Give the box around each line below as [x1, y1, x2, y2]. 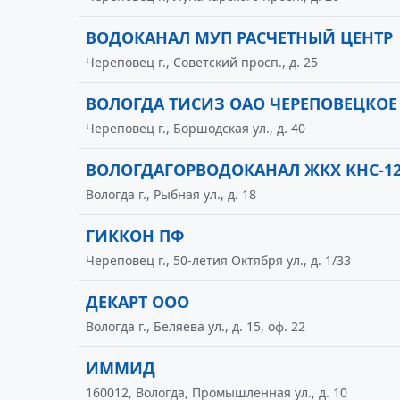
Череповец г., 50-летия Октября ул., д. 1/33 [86, 252, 351, 269]
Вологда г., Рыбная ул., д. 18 [86, 186, 256, 203]
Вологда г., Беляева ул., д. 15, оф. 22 [86, 318, 305, 335]
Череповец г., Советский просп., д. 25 [86, 54, 318, 71]
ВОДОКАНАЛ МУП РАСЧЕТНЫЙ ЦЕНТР [86, 27, 393, 48]
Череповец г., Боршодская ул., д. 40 [86, 120, 305, 137]
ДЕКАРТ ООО [86, 291, 189, 312]
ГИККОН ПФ [86, 225, 184, 246]
